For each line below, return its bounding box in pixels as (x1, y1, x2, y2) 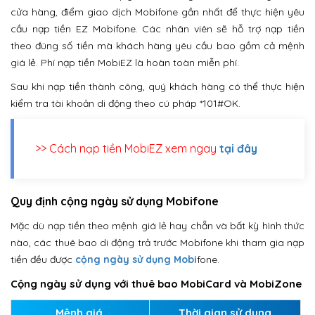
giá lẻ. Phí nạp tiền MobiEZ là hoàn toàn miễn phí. (11, 56, 239, 69)
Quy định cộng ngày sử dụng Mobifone (11, 194, 219, 208)
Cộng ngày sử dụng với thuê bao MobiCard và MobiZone (11, 277, 302, 290)
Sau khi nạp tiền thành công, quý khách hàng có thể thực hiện (11, 80, 304, 93)
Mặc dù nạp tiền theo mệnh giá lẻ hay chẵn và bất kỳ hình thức (11, 219, 304, 232)
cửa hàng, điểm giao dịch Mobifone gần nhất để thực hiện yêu (11, 6, 304, 18)
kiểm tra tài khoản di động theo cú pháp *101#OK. (11, 97, 243, 110)
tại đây (219, 141, 257, 155)
